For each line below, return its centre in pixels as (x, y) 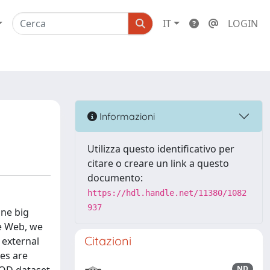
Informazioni (126, 116)
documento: (115, 178)
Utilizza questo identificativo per (161, 149)
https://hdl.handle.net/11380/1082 (167, 193)
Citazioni (108, 241)
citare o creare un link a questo (158, 163)
